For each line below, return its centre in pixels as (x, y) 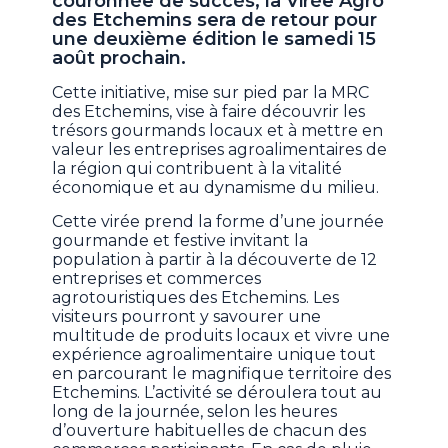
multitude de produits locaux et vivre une (221, 335)
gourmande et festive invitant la (180, 240)
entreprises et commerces (157, 278)
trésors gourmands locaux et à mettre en (218, 130)
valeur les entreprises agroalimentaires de (220, 149)
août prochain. (119, 57)
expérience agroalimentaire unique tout (214, 354)
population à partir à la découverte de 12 (215, 259)
